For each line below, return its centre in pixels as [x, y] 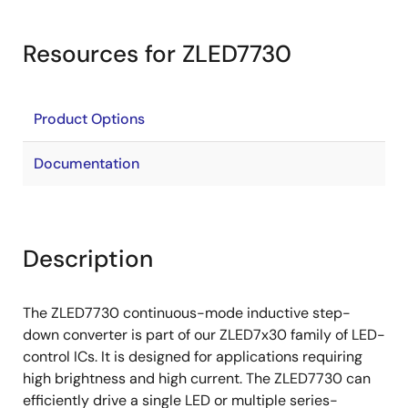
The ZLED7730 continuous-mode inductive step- [187, 313]
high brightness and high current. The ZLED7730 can [197, 378]
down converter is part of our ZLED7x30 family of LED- [204, 335]
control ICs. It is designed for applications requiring [193, 357]
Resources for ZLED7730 [157, 54]
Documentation [87, 163]
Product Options [89, 119]
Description [88, 259]
